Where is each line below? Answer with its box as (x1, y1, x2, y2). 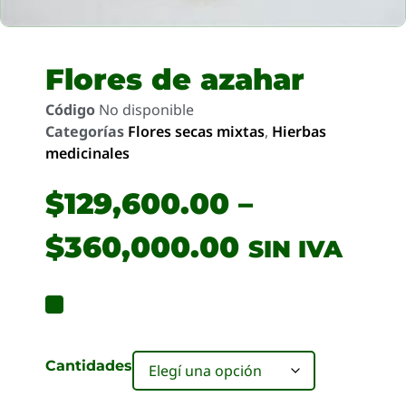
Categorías (45, 121, 124, 141)
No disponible (99, 99, 194, 120)
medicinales (45, 142, 130, 163)
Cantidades (45, 356, 132, 374)
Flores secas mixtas (128, 121, 265, 141)
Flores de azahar (45, 61, 304, 97)
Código (45, 99, 99, 120)
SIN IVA (248, 234, 343, 263)
